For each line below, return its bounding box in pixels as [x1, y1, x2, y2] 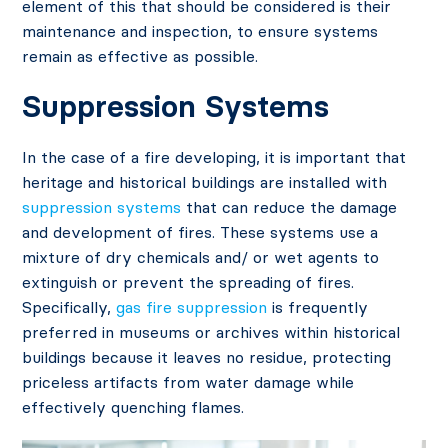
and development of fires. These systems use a [22, 222, 379, 243]
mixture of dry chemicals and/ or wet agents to [22, 247, 380, 268]
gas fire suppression [116, 297, 268, 318]
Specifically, [22, 297, 117, 318]
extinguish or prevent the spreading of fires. [22, 272, 355, 293]
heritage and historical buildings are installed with [22, 172, 388, 193]
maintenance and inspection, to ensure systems [22, 21, 379, 42]
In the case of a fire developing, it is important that [22, 147, 407, 168]
